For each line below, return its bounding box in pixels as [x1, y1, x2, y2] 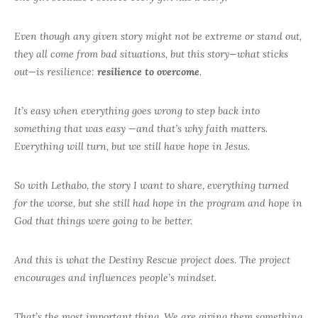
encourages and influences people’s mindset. [14, 271, 216, 285]
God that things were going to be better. [14, 214, 192, 228]
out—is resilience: [14, 65, 97, 79]
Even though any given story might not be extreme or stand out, [14, 30, 302, 43]
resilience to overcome [97, 65, 199, 79]
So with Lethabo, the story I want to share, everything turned [14, 179, 289, 192]
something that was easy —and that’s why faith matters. [14, 122, 268, 136]
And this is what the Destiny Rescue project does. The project [14, 253, 290, 267]
